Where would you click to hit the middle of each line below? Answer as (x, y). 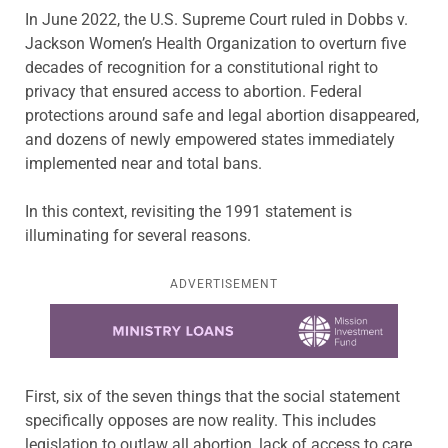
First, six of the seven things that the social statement (212, 397)
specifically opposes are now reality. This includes (200, 421)
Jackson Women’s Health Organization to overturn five (215, 43)
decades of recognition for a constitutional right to (201, 67)
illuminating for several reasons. (138, 235)
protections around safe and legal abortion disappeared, (222, 115)
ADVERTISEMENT (224, 283)
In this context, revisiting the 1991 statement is (188, 211)
